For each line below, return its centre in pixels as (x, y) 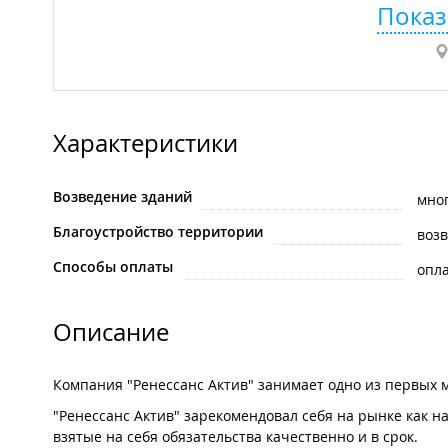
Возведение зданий (122, 197)
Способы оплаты (113, 267)
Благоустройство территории (158, 232)
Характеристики (145, 143)
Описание (111, 332)
